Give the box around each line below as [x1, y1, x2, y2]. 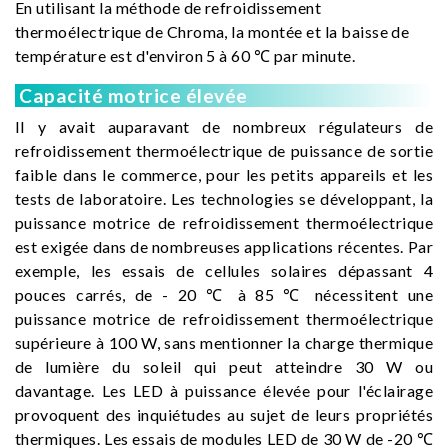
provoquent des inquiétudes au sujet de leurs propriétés [15, 405, 433, 424]
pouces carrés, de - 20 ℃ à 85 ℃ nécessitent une [15, 285, 433, 304]
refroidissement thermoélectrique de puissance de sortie [15, 141, 433, 160]
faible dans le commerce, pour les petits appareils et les [15, 165, 433, 184]
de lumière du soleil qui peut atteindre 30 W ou [15, 357, 433, 376]
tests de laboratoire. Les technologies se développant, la [15, 189, 433, 208]
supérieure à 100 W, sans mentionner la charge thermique [15, 333, 433, 352]
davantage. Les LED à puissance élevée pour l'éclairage [15, 381, 433, 400]
